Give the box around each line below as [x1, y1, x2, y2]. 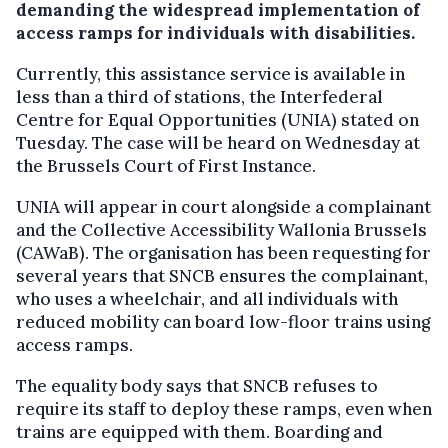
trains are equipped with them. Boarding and [16, 420, 383, 443]
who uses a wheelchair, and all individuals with [16, 287, 398, 310]
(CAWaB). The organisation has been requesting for [16, 241, 431, 264]
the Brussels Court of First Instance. [16, 154, 316, 177]
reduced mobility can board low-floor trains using [16, 310, 430, 333]
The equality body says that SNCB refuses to [16, 374, 378, 397]
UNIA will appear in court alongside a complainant [16, 195, 431, 218]
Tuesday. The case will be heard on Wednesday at [16, 131, 420, 154]
